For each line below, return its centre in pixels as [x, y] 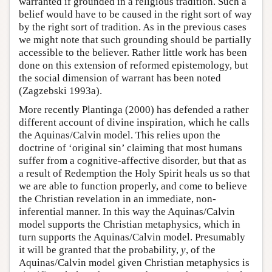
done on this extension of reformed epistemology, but [134, 65]
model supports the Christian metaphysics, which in [130, 224]
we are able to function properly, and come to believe [133, 186]
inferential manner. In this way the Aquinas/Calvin [127, 212]
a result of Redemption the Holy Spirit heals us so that [134, 173]
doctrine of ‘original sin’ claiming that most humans [131, 148]
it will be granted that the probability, [100, 250]
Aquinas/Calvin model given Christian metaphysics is [134, 263]
